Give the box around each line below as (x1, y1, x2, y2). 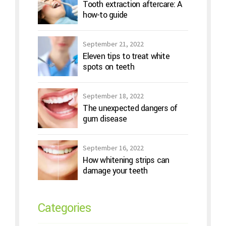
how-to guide (83, 9, 128, 21)
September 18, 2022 (83, 91, 144, 101)
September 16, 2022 (83, 143, 144, 152)
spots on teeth (83, 61, 134, 73)
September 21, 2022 (83, 39, 144, 49)
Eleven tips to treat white (83, 50, 169, 63)
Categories (37, 199, 91, 217)
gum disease (83, 113, 127, 125)
